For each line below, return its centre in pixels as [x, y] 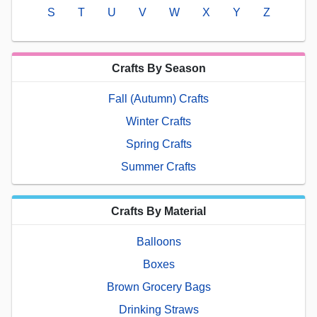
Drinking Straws [158, 309]
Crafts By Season [158, 68]
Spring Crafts [158, 144]
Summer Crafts [158, 166]
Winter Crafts [158, 121]
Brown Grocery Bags [158, 287]
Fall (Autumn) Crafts [158, 98]
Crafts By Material [158, 211]
